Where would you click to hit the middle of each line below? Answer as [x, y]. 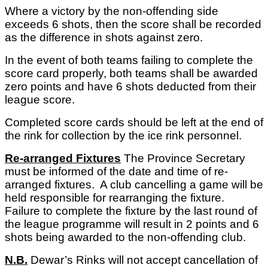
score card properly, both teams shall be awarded [131, 74]
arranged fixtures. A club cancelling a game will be [134, 185]
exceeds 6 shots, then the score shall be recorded [133, 25]
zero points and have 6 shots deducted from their [130, 87]
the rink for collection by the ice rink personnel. [123, 136]
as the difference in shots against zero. [104, 38]
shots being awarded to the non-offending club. [125, 237]
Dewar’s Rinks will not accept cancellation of [143, 260]
